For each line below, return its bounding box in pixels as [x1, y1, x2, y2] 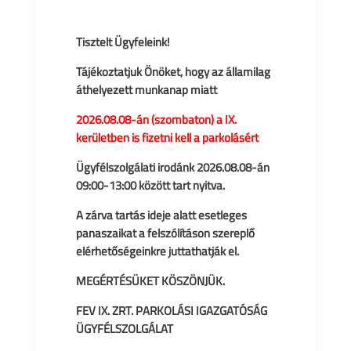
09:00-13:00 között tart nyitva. [75, 176, 225, 194]
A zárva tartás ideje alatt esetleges [75, 206, 247, 224]
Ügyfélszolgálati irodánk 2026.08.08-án [75, 158, 270, 176]
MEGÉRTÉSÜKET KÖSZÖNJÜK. [75, 272, 225, 290]
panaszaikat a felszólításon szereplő [75, 224, 255, 242]
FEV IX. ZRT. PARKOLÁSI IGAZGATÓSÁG [75, 302, 267, 320]
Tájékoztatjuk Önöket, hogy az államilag [75, 63, 270, 81]
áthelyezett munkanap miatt [75, 81, 217, 99]
